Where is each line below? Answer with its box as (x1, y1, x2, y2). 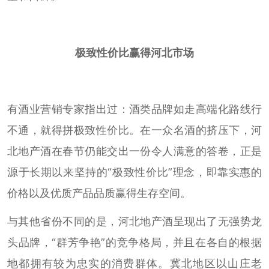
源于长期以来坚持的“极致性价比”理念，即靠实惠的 (7, 166, 262, 179)
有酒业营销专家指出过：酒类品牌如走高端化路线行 (7, 103, 262, 116)
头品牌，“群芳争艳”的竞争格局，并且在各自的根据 (7, 236, 262, 249)
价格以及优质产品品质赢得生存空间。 (7, 187, 191, 200)
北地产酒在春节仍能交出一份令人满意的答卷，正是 (7, 145, 262, 158)
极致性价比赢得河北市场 (75, 46, 194, 59)
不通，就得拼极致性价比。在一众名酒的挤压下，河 (7, 124, 262, 137)
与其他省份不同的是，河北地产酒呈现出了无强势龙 (7, 215, 262, 228)
